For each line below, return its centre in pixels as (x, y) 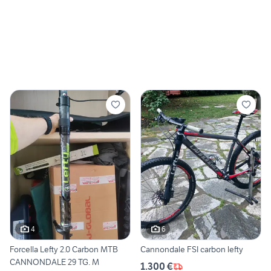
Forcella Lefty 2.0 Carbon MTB (64, 250)
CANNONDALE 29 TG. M (54, 262)
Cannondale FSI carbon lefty (192, 250)
